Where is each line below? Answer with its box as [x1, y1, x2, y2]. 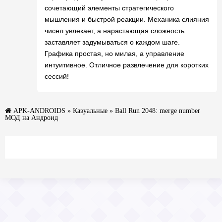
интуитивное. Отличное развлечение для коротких [45, 61, 209, 69]
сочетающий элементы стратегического [45, 4, 174, 12]
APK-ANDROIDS [13, 107, 65, 114]
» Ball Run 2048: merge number [108, 107, 200, 114]
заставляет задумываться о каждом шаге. [45, 38, 180, 46]
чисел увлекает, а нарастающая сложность [45, 27, 184, 35]
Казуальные [73, 107, 108, 114]
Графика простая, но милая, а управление [45, 50, 184, 57]
